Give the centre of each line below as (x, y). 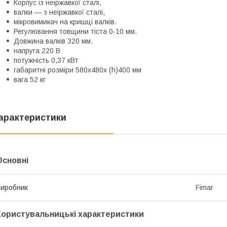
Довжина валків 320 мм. (53, 41)
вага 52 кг (30, 79)
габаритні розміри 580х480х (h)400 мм (78, 70)
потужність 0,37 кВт (46, 60)
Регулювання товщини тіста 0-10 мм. (75, 31)
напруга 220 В (37, 50)
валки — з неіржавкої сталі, (59, 12)
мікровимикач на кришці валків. (65, 22)
